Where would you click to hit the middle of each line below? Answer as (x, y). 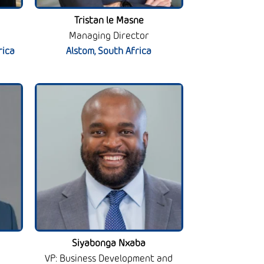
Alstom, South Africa (109, 51)
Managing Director (109, 36)
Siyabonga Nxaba (109, 244)
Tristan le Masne (109, 21)
